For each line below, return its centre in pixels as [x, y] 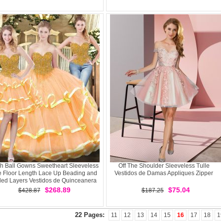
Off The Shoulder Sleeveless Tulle [164, 166]
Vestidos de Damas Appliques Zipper [164, 173]
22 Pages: [91, 215]
